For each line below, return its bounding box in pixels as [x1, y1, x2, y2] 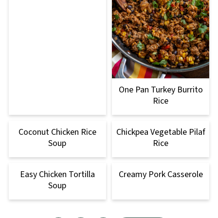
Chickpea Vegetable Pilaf [116, 126, 205, 138]
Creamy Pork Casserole [118, 168, 203, 181]
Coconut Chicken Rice [18, 126, 96, 138]
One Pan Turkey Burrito [118, 83, 203, 96]
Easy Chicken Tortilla [19, 168, 95, 181]
